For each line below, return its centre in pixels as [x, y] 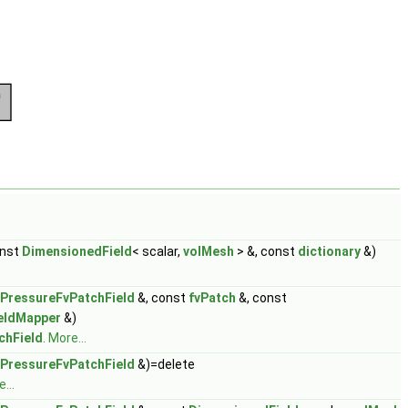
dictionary [329, 251]
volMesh [209, 251]
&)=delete [165, 364]
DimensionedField [77, 251]
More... [67, 338]
